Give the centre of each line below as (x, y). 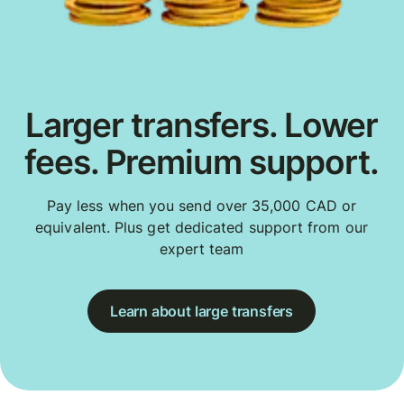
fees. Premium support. (202, 161)
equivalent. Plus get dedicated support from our (202, 228)
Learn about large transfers (202, 311)
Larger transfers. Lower (202, 124)
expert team (202, 249)
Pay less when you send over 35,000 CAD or (202, 206)
